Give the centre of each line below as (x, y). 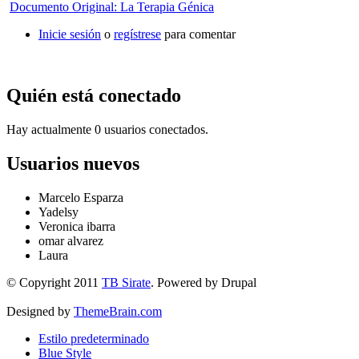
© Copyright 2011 (54, 282)
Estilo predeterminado (94, 338)
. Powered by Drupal (204, 282)
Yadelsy (58, 212)
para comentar (198, 34)
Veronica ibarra (77, 226)
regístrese (137, 34)
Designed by (40, 311)
